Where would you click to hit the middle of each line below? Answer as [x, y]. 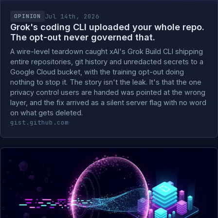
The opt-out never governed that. [83, 37]
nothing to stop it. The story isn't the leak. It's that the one [106, 82]
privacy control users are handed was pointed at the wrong [108, 92]
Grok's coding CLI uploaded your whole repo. [107, 27]
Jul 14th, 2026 [72, 16]
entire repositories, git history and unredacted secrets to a [107, 62]
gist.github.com [39, 122]
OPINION [28, 16]
